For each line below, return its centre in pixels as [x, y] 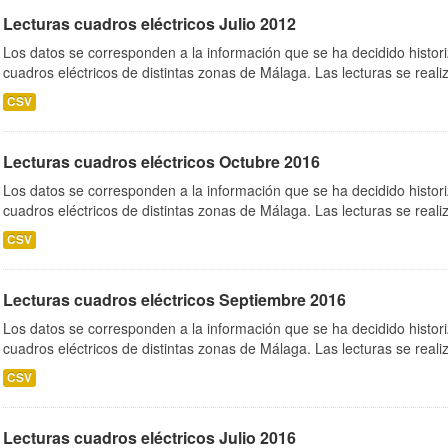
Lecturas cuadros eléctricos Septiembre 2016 [174, 299]
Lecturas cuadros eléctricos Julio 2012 [149, 23]
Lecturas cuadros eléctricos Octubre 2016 [161, 161]
